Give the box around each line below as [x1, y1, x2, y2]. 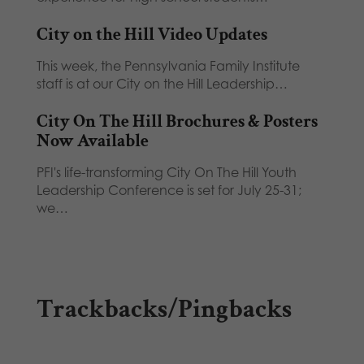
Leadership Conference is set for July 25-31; [36, 182, 301, 199]
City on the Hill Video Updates [36, 23, 267, 47]
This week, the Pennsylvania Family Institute [36, 58, 300, 75]
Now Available [36, 129, 149, 154]
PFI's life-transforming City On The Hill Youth [36, 164, 297, 181]
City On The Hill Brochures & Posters [36, 110, 318, 134]
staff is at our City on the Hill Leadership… [36, 76, 288, 93]
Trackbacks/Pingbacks [36, 292, 292, 327]
